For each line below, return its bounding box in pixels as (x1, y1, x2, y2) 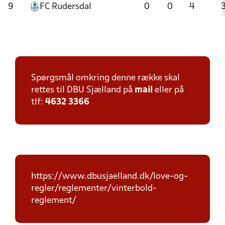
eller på (153, 86, 184, 94)
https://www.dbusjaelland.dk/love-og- (31, 172, 188, 181)
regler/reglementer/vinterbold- (31, 184, 157, 193)
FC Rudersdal (40, 3, 91, 11)
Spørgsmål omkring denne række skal (31, 74, 180, 82)
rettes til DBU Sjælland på (31, 86, 135, 94)
